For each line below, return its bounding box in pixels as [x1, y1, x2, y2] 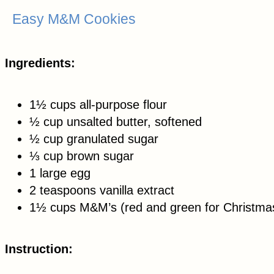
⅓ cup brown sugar [29, 149, 134, 163]
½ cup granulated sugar [29, 131, 158, 146]
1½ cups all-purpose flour [29, 97, 167, 111]
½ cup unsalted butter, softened [29, 114, 202, 128]
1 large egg [29, 166, 91, 180]
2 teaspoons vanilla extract [29, 183, 174, 197]
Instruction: [5, 242, 73, 256]
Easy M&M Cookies [12, 10, 136, 27]
